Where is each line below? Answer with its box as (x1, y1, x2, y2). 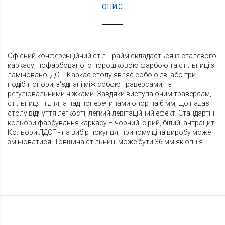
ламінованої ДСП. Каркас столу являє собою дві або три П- (8, 71, 204, 79)
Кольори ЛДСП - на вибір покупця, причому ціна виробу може (8, 128, 211, 137)
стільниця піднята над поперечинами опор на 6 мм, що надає (8, 99, 209, 108)
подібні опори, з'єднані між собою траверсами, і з (8, 80, 172, 89)
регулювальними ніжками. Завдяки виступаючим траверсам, (8, 90, 211, 98)
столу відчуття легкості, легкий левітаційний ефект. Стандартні (8, 109, 214, 118)
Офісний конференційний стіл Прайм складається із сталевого (8, 52, 216, 60)
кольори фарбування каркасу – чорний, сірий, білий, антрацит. (8, 119, 216, 127)
